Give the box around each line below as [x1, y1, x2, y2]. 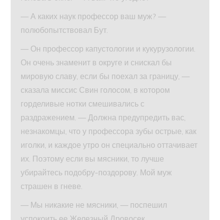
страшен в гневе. [21, 181, 83, 191]
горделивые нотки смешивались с [21, 98, 145, 109]
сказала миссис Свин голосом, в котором [21, 84, 170, 95]
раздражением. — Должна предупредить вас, [21, 112, 186, 122]
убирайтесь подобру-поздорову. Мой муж [21, 167, 172, 177]
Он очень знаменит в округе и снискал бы [21, 57, 172, 67]
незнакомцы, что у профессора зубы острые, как [21, 126, 197, 136]
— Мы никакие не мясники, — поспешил [21, 199, 167, 210]
